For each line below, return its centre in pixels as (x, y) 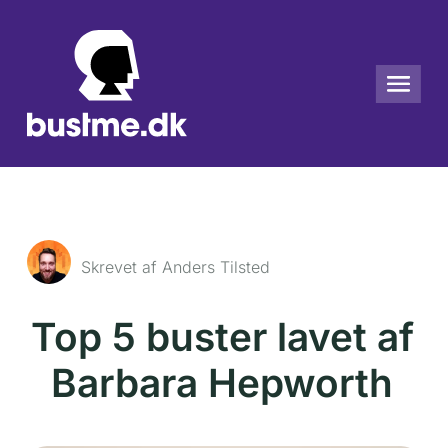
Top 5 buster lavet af (222, 336)
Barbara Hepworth (222, 382)
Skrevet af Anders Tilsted (175, 267)
